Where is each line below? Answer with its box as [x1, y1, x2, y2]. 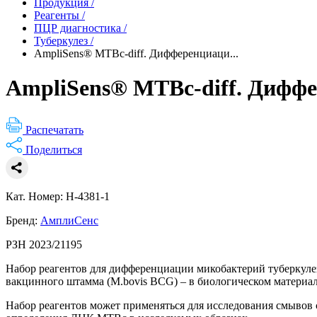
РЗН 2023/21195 [6, 238, 82, 250]
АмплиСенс [40, 214, 98, 226]
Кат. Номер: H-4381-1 [6, 190, 110, 202]
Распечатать [25, 123, 83, 136]
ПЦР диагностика [34, 22, 121, 34]
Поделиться [25, 143, 82, 156]
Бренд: [6, 214, 40, 226]
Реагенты [34, 9, 79, 21]
